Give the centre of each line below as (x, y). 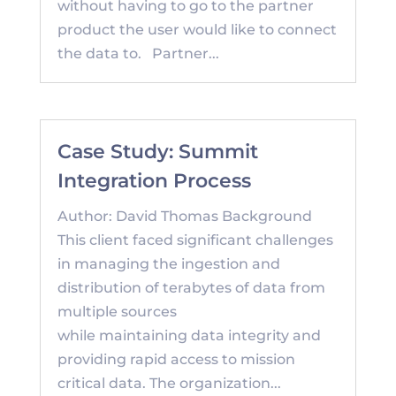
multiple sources (117, 312)
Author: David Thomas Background (184, 217)
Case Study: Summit (157, 152)
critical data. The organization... (169, 384)
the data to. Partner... (138, 54)
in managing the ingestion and (168, 264)
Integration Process (154, 181)
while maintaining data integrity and (189, 336)
